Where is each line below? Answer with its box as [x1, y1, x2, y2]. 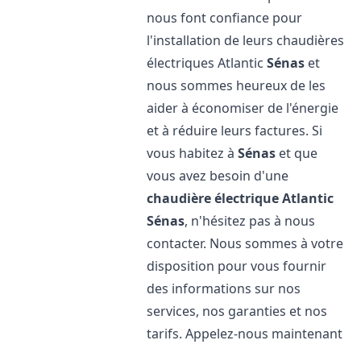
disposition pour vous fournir [147, 257, 327, 275]
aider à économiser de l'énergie [147, 99, 339, 117]
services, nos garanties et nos [147, 302, 328, 320]
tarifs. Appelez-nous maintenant [147, 325, 343, 342]
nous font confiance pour [147, 9, 303, 27]
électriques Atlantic [147, 54, 268, 72]
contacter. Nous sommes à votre [147, 234, 344, 252]
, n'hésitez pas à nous [185, 212, 316, 230]
